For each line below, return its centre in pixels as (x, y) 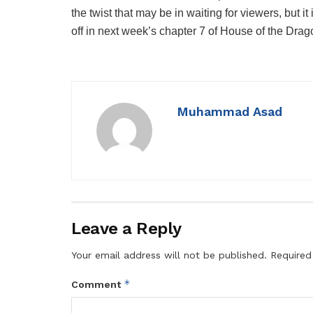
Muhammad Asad (230, 111)
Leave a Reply (126, 228)
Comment (97, 284)
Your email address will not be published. (169, 255)
